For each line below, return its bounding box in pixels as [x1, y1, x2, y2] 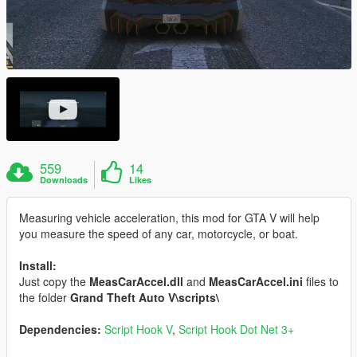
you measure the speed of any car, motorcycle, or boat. [19, 225, 298, 241]
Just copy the [19, 273, 89, 289]
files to [303, 273, 339, 289]
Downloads [40, 173, 88, 186]
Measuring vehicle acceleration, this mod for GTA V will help [19, 209, 320, 226]
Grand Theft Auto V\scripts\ [70, 288, 219, 305]
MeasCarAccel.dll [89, 273, 183, 289]
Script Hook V [104, 320, 172, 337]
